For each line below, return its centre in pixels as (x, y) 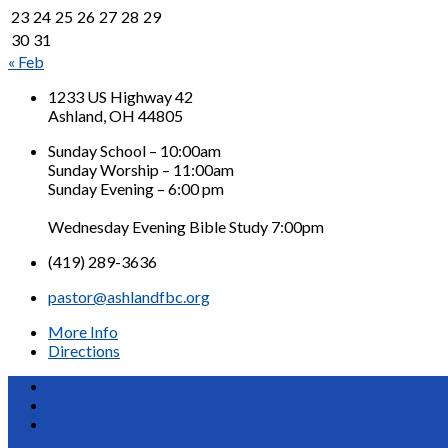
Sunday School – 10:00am (134, 150)
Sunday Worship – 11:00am (141, 169)
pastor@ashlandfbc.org (129, 296)
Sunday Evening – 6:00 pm (136, 188)
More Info (83, 331)
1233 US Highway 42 (120, 96)
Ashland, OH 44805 (115, 115)
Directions (84, 350)
